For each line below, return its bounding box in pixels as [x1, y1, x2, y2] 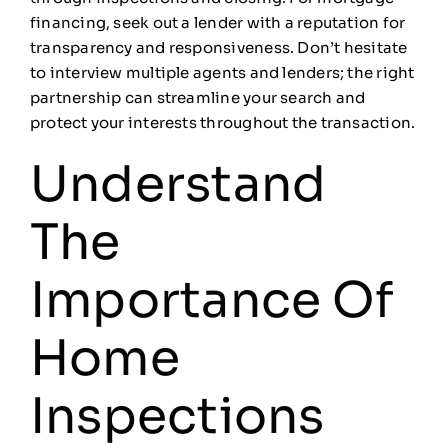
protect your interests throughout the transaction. [29, 113, 416, 133]
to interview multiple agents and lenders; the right [29, 63, 415, 83]
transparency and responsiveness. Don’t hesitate [29, 38, 408, 58]
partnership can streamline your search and [29, 88, 366, 108]
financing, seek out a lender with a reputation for [29, 13, 406, 33]
